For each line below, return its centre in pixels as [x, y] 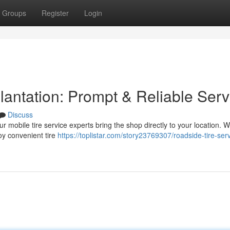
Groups [14, 13]
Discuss [20, 114]
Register [55, 13]
